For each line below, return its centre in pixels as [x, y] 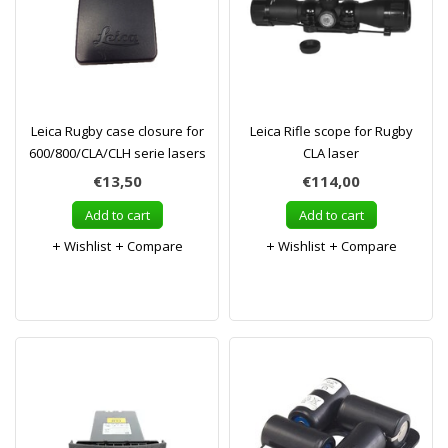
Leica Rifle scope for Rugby [331, 131]
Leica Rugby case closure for [117, 131]
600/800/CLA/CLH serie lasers [117, 153]
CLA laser [331, 153]
